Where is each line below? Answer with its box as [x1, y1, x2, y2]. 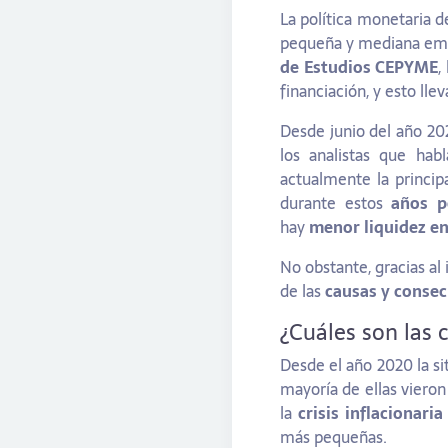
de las [280, 278, 325, 305]
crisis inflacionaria [297, 400, 443, 427]
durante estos [280, 190, 392, 217]
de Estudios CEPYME [280, 54, 439, 81]
